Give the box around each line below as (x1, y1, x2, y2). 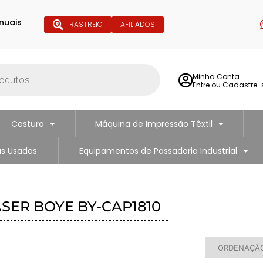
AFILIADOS (120, 19, 155, 29)
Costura (11, 118, 45, 130)
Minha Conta (193, 71, 240, 82)
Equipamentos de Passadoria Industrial (79, 145, 237, 157)
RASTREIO (69, 19, 103, 29)
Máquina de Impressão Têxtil (95, 118, 213, 130)
